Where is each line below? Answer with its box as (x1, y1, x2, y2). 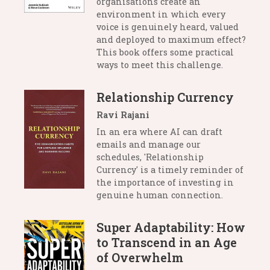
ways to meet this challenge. (96, 58, 223, 71)
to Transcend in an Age (96, 234, 237, 250)
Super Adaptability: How (96, 219, 245, 235)
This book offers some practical (96, 46, 234, 58)
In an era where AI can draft (96, 125, 222, 137)
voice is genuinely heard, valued (96, 20, 239, 33)
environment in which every (96, 8, 225, 20)
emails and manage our (96, 138, 201, 150)
